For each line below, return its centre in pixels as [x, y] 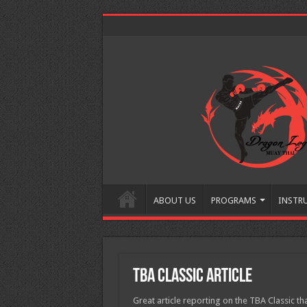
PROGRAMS [233, 200]
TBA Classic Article [192, 277]
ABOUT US [174, 200]
